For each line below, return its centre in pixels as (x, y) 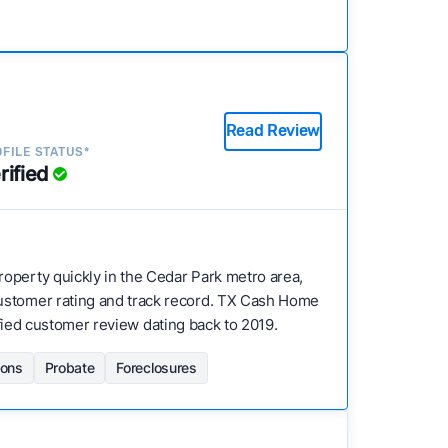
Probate (69, 367)
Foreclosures (156, 367)
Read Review (272, 130)
